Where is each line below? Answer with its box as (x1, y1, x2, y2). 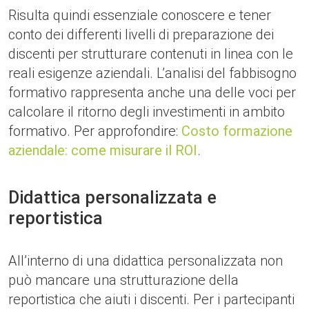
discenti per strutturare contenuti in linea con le (8, 46, 293, 62)
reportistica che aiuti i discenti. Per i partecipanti (8, 291, 295, 308)
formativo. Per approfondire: (8, 123, 181, 139)
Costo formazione (181, 123, 292, 139)
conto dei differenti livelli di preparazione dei (8, 26, 274, 43)
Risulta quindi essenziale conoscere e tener (8, 7, 271, 23)
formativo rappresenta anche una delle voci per (8, 84, 296, 101)
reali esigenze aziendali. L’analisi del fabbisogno (8, 65, 297, 81)
